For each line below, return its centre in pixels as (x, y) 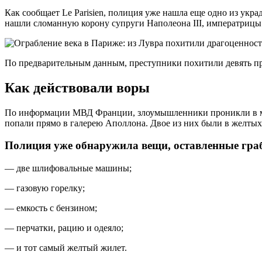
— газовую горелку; (45, 188)
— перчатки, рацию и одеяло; (64, 228)
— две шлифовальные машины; (68, 168)
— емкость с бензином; (51, 208)
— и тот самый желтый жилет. (66, 248)
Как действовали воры (77, 87)
